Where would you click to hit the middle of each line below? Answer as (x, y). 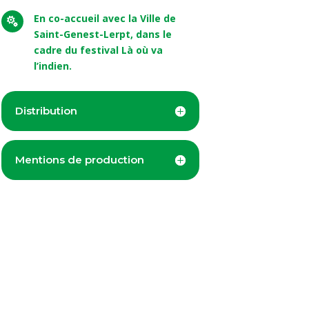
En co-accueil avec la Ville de (104, 19)
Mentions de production (79, 160)
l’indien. (52, 66)
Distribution (46, 111)
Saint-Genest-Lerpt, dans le (102, 34)
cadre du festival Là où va (98, 50)
